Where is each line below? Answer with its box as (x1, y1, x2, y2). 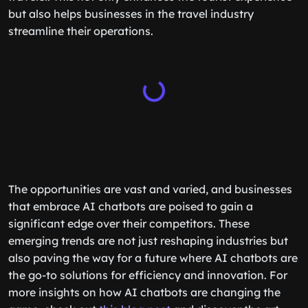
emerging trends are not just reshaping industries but (8, 234, 288, 247)
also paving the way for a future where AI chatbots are (8, 251, 298, 265)
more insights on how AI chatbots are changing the (8, 285, 280, 299)
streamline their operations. (8, 24, 153, 38)
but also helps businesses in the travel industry (8, 7, 254, 21)
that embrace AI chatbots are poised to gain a (8, 199, 253, 213)
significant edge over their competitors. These (8, 217, 250, 230)
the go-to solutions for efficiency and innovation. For (8, 268, 287, 282)
